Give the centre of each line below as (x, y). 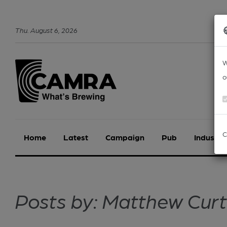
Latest (76, 137)
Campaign (125, 137)
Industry (210, 137)
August (42, 30)
